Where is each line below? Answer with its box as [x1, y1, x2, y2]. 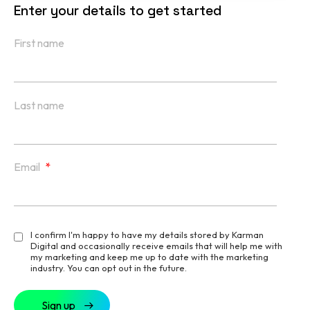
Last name [14, 98, 64, 112]
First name [14, 36, 64, 51]
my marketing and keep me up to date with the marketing [30, 251, 268, 263]
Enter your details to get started [14, 2, 221, 20]
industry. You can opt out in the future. [30, 262, 187, 274]
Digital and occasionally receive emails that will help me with [30, 240, 282, 252]
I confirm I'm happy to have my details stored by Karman [30, 229, 264, 241]
